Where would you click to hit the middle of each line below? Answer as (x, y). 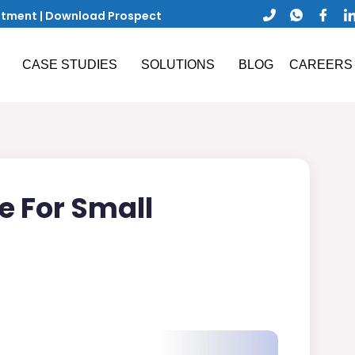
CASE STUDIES (69, 65)
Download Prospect (103, 15)
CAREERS (321, 65)
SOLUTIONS (177, 65)
